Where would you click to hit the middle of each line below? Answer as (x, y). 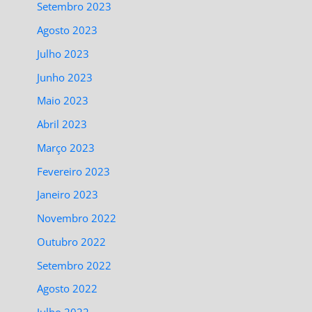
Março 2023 (66, 147)
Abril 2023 (62, 124)
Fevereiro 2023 (74, 171)
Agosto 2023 (68, 30)
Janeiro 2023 (68, 195)
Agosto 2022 (68, 289)
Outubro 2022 (72, 241)
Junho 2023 (65, 77)
